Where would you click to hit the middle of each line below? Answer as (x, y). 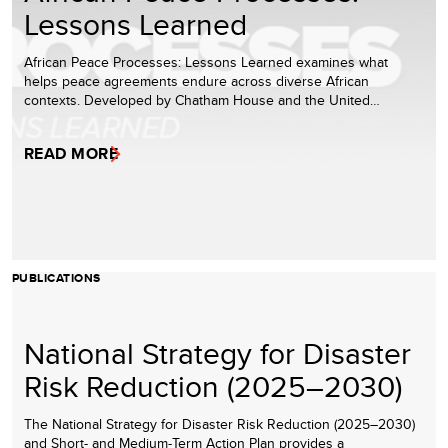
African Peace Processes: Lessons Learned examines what (206, 61)
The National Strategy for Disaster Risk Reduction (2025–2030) (219, 423)
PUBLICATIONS (56, 277)
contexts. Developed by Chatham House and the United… (202, 99)
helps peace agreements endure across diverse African (196, 80)
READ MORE (71, 153)
